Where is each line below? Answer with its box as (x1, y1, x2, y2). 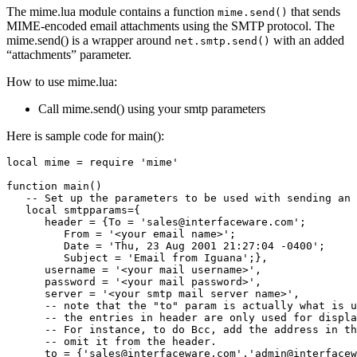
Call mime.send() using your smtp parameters (38, 102, 265, 116)
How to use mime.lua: (6, 75, 117, 89)
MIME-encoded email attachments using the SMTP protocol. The (6, 19, 335, 33)
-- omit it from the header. (6, 335, 217, 348)
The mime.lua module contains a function (6, 5, 218, 19)
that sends (288, 5, 340, 19)
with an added (270, 33, 344, 48)
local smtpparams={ (6, 204, 140, 217)
